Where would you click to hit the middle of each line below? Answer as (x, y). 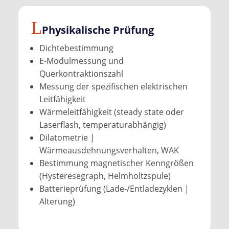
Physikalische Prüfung (98, 30)
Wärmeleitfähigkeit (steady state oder (111, 112)
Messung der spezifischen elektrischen (113, 86)
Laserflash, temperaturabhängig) (102, 124)
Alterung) (57, 201)
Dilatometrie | (67, 137)
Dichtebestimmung (76, 48)
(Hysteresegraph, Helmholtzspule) (105, 176)
